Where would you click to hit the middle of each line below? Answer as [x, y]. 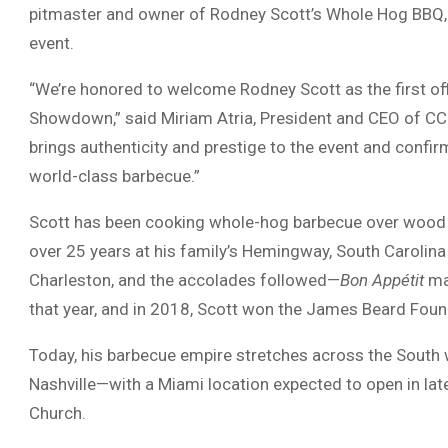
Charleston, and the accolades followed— [184, 280]
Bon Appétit [382, 280]
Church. [57, 413]
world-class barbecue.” [114, 176]
